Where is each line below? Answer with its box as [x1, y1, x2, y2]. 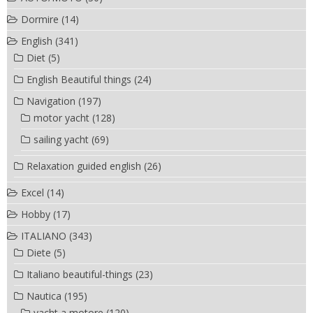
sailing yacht [34, 132, 89, 146]
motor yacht [34, 110, 89, 124]
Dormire [21, 12, 59, 26]
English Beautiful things [27, 72, 131, 86]
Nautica [27, 289, 61, 303]
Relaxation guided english [27, 159, 141, 173]
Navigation [27, 94, 75, 108]
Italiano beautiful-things [27, 267, 133, 281]
